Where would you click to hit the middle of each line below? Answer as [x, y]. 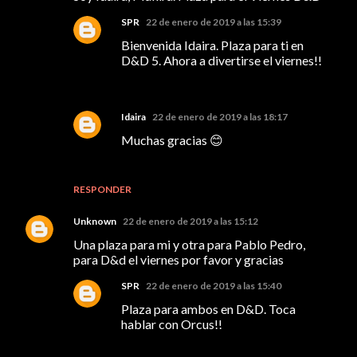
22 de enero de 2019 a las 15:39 [214, 22]
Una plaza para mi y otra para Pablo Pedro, [189, 244]
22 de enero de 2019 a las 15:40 [214, 285]
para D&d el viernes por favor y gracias [178, 259]
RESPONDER [102, 189]
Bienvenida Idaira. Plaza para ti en [212, 45]
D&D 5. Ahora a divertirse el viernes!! [222, 60]
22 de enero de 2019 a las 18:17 [220, 116]
